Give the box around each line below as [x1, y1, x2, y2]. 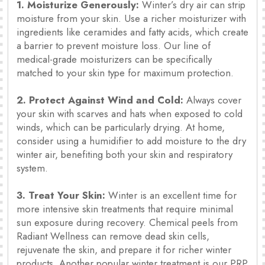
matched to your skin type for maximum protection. [17, 66, 234, 80]
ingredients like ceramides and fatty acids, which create [17, 25, 248, 40]
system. [17, 161, 48, 176]
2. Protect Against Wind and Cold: [17, 93, 183, 108]
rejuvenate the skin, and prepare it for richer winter [17, 243, 231, 257]
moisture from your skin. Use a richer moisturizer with [17, 11, 246, 26]
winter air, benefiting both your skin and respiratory [17, 147, 232, 162]
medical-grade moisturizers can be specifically [17, 52, 212, 67]
